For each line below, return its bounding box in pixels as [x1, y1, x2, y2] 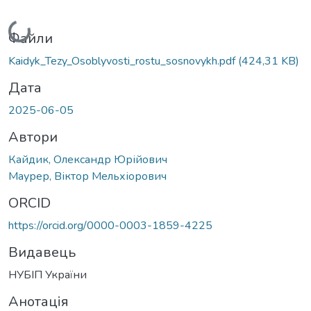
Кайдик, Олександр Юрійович [8, 151, 167, 167]
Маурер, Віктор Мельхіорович [8, 168, 167, 184]
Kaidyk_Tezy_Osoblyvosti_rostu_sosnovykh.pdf [8, 53, 238, 69]
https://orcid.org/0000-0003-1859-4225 [8, 217, 212, 233]
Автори [8, 127, 58, 146]
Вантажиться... [10, 14, 86, 40]
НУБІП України [8, 267, 87, 283]
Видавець [8, 242, 76, 262]
